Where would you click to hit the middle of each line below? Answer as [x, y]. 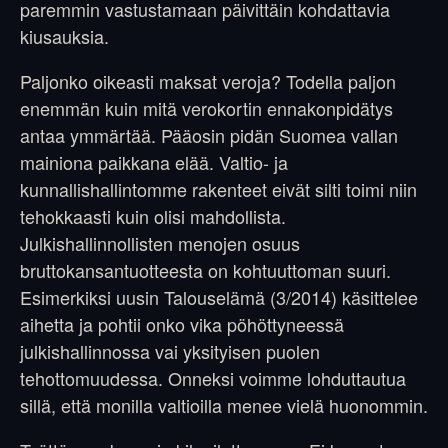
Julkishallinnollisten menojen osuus [160, 243]
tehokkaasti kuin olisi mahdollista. [153, 216]
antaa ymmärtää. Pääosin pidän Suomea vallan [209, 135]
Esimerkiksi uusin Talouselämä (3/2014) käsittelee [219, 297]
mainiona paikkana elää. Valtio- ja [154, 162]
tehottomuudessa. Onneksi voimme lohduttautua [213, 378]
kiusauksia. [64, 36]
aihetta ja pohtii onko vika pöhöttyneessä [182, 324]
